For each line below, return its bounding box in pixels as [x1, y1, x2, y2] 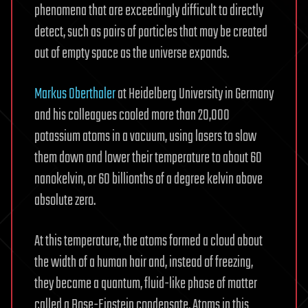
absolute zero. [34, 188, 96, 212]
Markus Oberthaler [34, 82, 115, 106]
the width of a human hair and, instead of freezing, [34, 250, 253, 274]
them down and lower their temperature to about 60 [34, 146, 262, 170]
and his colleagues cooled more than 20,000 [34, 103, 230, 127]
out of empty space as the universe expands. [34, 41, 229, 65]
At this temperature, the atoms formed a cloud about [34, 229, 263, 253]
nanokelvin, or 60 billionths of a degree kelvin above [34, 167, 263, 191]
